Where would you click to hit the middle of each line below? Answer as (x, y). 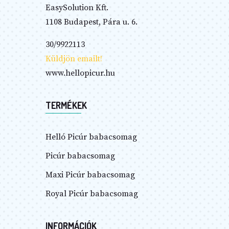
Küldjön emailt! (74, 59)
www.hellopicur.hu (80, 73)
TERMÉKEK (66, 105)
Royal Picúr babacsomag (92, 193)
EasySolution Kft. (77, 7)
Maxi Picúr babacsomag (90, 175)
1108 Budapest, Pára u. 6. (91, 22)
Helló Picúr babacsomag (91, 137)
